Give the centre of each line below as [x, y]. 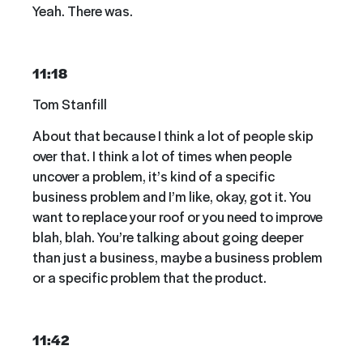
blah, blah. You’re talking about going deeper [168, 236]
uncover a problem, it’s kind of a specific [154, 175]
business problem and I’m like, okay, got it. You [172, 196]
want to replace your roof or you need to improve [177, 216]
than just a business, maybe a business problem [177, 256]
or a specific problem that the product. [149, 277]
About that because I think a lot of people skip [173, 135]
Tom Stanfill [70, 104]
